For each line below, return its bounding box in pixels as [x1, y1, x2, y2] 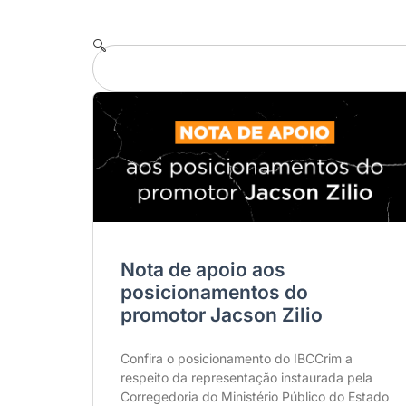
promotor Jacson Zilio [121, 303, 323, 326]
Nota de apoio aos [121, 257, 285, 281]
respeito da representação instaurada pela [121, 369, 372, 385]
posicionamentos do [121, 280, 308, 304]
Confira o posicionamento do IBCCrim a [121, 350, 353, 366]
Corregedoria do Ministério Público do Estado [121, 388, 389, 404]
